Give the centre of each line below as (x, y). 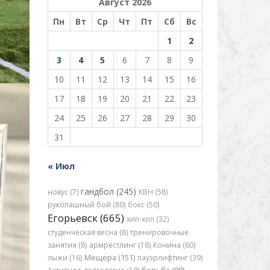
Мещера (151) (109, 258)
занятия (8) (67, 245)
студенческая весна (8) (87, 232)
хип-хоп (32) (147, 219)
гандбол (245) (108, 191)
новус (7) (63, 192)
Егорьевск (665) (86, 218)
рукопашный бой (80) (86, 205)
